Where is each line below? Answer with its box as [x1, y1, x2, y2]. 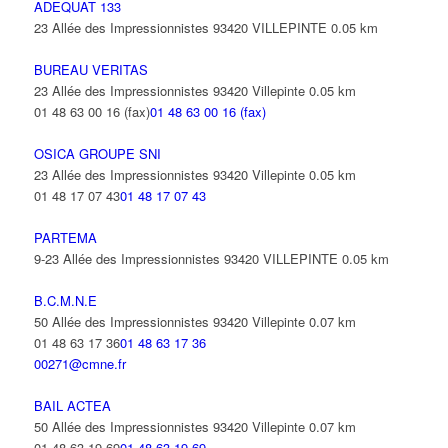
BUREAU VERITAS [33, 60, 148, 79]
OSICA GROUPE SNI [33, 144, 161, 163]
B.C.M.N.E [33, 291, 97, 310]
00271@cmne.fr [33, 354, 126, 373]
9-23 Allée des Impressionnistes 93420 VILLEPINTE [33, 249, 338, 268]
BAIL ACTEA [33, 396, 111, 415]
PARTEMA [33, 228, 97, 247]
